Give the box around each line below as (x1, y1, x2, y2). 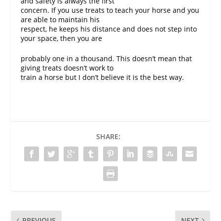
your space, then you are (21, 33, 103, 43)
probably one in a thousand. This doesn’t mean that (21, 53, 192, 63)
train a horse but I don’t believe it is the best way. (21, 72, 184, 82)
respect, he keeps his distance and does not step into (21, 24, 197, 34)
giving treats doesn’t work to (21, 63, 114, 73)
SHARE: (96, 131, 120, 141)
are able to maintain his (21, 14, 100, 24)
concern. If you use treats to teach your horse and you (21, 5, 200, 15)
